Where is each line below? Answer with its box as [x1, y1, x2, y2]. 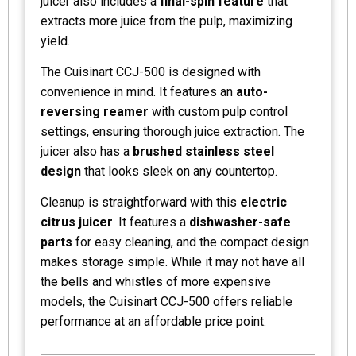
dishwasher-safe [189, 214, 291, 230]
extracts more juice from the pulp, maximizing [41, 13, 292, 29]
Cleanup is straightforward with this [41, 194, 240, 210]
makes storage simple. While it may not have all [41, 253, 304, 269]
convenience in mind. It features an [41, 83, 236, 99]
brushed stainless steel [133, 143, 274, 159]
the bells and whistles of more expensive [41, 273, 271, 289]
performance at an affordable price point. [41, 313, 266, 329]
